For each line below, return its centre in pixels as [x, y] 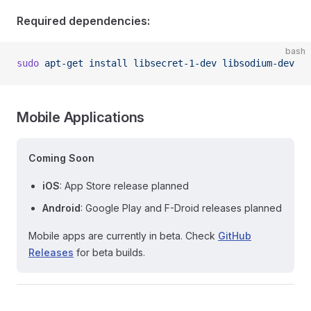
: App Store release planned [124, 186]
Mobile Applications [81, 117]
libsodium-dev [255, 63]
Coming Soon [61, 158]
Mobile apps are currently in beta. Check [123, 236]
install [106, 63]
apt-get [61, 63]
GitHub [235, 236]
